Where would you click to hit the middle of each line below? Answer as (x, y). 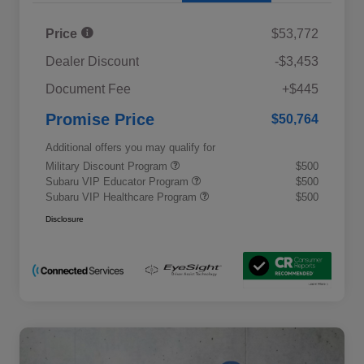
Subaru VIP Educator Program (119, 182)
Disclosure (65, 219)
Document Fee (88, 89)
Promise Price (100, 120)
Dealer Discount (92, 62)
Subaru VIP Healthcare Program (123, 197)
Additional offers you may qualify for (130, 148)
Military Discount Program (108, 167)
